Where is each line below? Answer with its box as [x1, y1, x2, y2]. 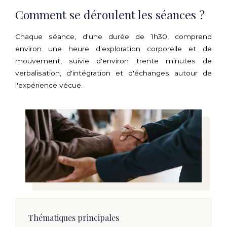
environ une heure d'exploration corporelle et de [15, 45, 212, 53]
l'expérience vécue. [15, 81, 83, 90]
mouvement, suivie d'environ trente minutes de [15, 57, 212, 65]
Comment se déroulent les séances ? [15, 7, 205, 23]
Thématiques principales [28, 212, 119, 223]
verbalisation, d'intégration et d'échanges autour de [15, 69, 212, 78]
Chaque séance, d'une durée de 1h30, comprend [15, 32, 212, 41]
